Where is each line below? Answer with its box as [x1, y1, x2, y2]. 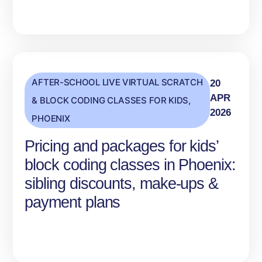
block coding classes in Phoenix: [25, 156, 236, 174]
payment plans [25, 194, 120, 212]
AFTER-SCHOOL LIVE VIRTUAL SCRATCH [32, 77, 203, 88]
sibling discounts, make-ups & [25, 175, 219, 193]
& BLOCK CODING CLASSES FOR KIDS [32, 95, 189, 106]
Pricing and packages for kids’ [25, 137, 219, 156]
